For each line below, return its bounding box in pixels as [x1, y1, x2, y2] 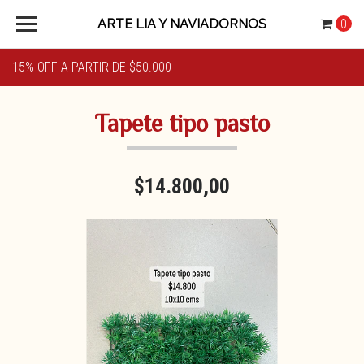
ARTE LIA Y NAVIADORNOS [97, 16, 266, 32]
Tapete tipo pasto [94, 109, 270, 137]
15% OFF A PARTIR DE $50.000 [12, 59, 171, 75]
